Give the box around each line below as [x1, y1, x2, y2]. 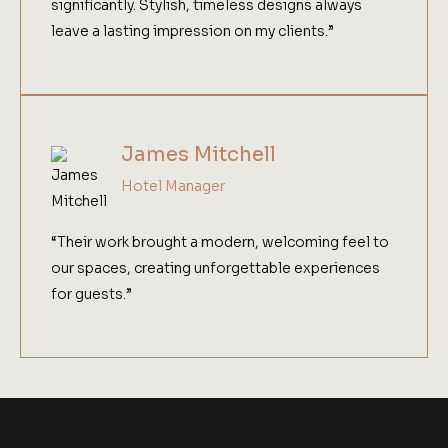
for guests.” [51, 285, 132, 304]
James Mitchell [121, 142, 276, 168]
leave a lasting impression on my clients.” [51, 22, 334, 41]
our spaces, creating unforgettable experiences [51, 259, 380, 278]
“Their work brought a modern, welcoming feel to [51, 233, 389, 252]
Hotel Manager [121, 177, 225, 196]
